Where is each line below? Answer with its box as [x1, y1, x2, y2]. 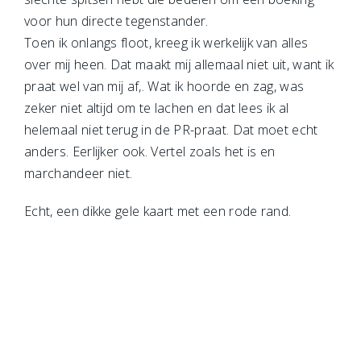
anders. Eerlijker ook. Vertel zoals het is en [24, 143, 276, 160]
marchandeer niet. [24, 164, 133, 182]
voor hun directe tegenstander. [24, 12, 209, 30]
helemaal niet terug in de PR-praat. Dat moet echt [24, 121, 318, 139]
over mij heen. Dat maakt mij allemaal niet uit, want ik [24, 56, 334, 73]
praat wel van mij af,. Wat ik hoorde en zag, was [24, 77, 305, 95]
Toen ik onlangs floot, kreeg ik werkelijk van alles [24, 34, 309, 52]
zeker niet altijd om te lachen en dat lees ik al [24, 99, 289, 117]
